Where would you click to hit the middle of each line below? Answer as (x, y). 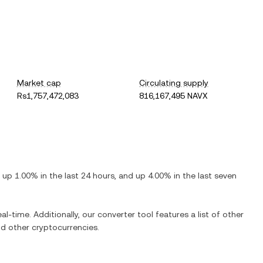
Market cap (39, 83)
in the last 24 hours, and (87, 176)
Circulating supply (174, 83)
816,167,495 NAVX (174, 96)
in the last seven (204, 176)
